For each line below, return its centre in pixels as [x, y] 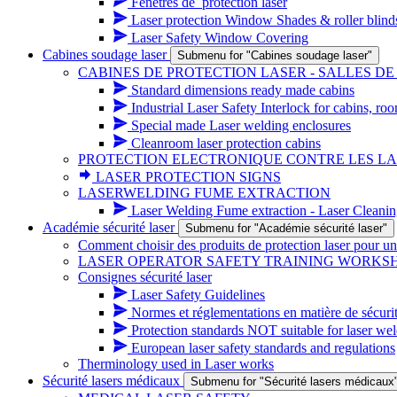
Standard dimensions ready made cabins [243, 90]
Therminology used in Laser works [176, 364]
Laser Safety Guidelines [198, 295]
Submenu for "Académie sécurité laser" [286, 228]
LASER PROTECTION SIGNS [188, 177]
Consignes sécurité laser [145, 277]
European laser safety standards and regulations [263, 348]
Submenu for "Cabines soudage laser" [275, 55]
